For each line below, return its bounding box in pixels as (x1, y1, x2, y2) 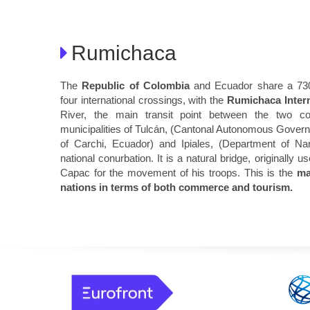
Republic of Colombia (82, 79, 190, 91)
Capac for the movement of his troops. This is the (60, 166, 297, 179)
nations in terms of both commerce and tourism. (60, 181, 293, 193)
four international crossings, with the (60, 93, 227, 106)
